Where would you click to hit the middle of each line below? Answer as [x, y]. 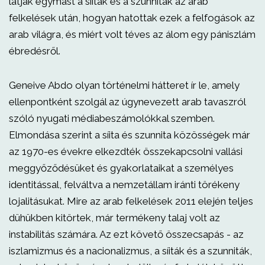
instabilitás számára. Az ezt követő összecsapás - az [126, 234]
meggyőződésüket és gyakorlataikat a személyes [121, 168]
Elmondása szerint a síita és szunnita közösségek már [130, 135]
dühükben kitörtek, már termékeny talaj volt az [114, 218]
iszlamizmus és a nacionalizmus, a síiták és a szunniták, [130, 251]
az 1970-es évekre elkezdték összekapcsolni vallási [126, 151]
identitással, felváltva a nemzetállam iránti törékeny [124, 185]
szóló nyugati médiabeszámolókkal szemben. [112, 118]
